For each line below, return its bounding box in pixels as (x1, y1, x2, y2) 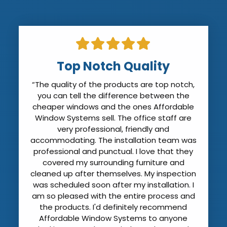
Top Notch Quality (57, 58, 170, 75)
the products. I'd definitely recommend (40, 202, 187, 213)
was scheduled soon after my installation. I (32, 179, 194, 191)
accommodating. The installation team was (30, 135, 197, 146)
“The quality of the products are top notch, (32, 79, 195, 90)
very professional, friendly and (57, 124, 170, 135)
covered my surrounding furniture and (42, 157, 184, 168)
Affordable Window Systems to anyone (39, 213, 188, 224)
